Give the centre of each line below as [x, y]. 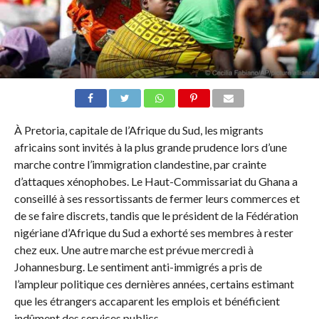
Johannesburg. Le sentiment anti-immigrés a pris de [138, 267]
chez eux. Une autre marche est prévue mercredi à [134, 250]
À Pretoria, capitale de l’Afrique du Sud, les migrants [138, 130]
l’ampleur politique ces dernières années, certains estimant [154, 284]
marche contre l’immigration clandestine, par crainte [140, 164]
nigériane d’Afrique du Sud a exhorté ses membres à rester [153, 233]
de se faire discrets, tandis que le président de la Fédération [156, 216]
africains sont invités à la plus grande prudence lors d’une [150, 147]
